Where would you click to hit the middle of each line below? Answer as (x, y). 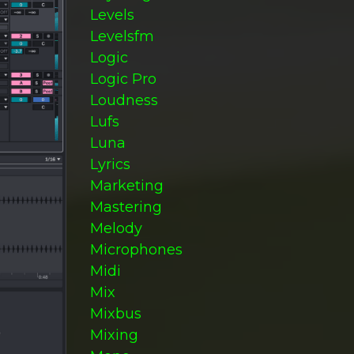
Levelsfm (122, 36)
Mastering (126, 207)
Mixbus (115, 314)
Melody (116, 228)
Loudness (124, 100)
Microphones (136, 250)
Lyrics (110, 164)
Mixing (114, 335)
